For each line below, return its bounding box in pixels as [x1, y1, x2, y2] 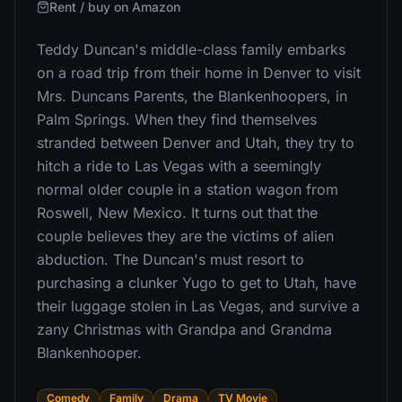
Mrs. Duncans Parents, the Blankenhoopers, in [37, 87, 347, 105]
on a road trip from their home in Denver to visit [37, 64, 361, 82]
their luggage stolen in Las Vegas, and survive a [37, 297, 360, 315]
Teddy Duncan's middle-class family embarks [37, 40, 345, 58]
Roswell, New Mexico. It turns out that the [37, 204, 318, 222]
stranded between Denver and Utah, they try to [37, 134, 354, 152]
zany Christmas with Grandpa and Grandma [37, 320, 332, 338]
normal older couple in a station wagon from [37, 180, 338, 198]
